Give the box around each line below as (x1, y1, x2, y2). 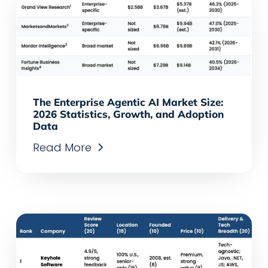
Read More (33, 140, 92, 156)
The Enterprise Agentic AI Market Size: (33, 96, 224, 109)
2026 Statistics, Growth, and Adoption (33, 108, 224, 121)
